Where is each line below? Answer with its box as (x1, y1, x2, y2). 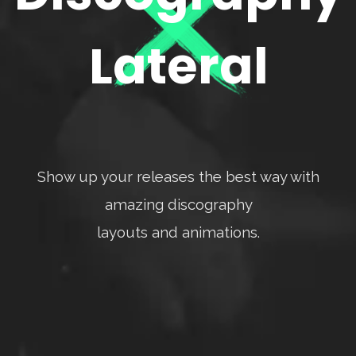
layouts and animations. (97, 223, 261, 241)
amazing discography (104, 195, 253, 213)
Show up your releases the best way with (37, 168, 320, 185)
